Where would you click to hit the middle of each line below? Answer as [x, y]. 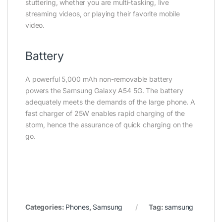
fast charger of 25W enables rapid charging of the [105, 113]
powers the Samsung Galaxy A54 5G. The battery [104, 91]
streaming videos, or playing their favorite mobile [103, 14]
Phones [77, 207]
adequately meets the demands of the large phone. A [110, 102]
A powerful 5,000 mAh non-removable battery [99, 79]
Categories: [46, 207]
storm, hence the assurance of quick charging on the [109, 125]
